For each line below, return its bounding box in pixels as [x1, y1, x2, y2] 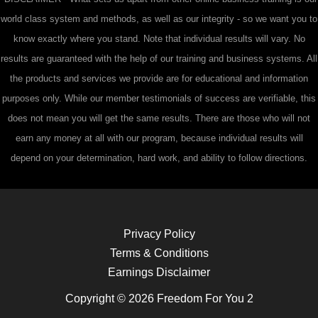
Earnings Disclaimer [108, 265, 210, 278]
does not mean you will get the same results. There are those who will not [8, 112, 310, 124]
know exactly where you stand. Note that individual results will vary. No [13, 33, 305, 44]
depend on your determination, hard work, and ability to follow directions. [11, 152, 307, 163]
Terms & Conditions [109, 246, 209, 259]
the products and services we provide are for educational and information [10, 72, 308, 84]
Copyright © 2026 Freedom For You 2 [65, 291, 253, 305]
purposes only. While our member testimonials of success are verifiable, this [2, 92, 316, 104]
